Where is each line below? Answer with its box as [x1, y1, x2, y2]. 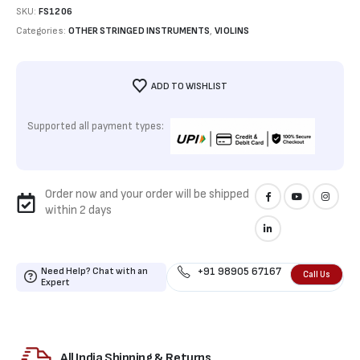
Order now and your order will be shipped [45, 187, 250, 202]
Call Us [303, 269, 330, 280]
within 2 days [45, 203, 112, 218]
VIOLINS [215, 24, 249, 37]
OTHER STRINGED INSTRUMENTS [67, 24, 211, 37]
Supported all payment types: [27, 120, 164, 133]
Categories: [16, 24, 68, 37]
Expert [41, 276, 70, 289]
